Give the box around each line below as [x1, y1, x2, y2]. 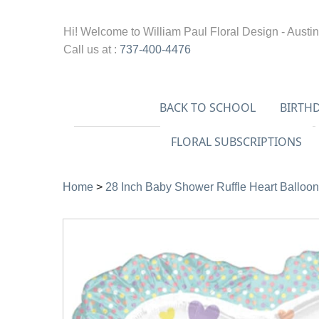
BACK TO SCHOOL [159, 100, 256, 115]
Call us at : [63, 43, 120, 56]
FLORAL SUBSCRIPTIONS [170, 133, 302, 150]
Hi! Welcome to [63, 26, 143, 38]
